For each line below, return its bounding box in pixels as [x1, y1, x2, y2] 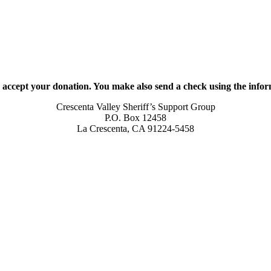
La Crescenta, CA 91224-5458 [77, 123, 194, 134]
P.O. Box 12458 [105, 112, 166, 123]
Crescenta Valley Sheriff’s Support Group [56, 101, 215, 112]
